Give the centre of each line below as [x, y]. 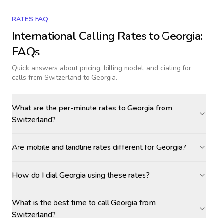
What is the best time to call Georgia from [84, 203]
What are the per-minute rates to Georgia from [92, 108]
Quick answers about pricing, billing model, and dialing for [101, 68]
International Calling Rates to [87, 36]
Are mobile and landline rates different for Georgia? [99, 147]
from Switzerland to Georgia [72, 78]
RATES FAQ [30, 19]
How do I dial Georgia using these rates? [81, 175]
